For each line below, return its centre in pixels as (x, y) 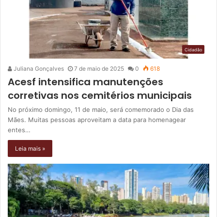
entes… (19, 130)
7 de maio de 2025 (99, 68)
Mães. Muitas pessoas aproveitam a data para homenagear (97, 119)
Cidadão (193, 49)
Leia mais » (30, 148)
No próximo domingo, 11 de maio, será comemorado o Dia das (101, 109)
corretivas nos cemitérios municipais (100, 95)
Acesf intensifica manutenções (85, 82)
